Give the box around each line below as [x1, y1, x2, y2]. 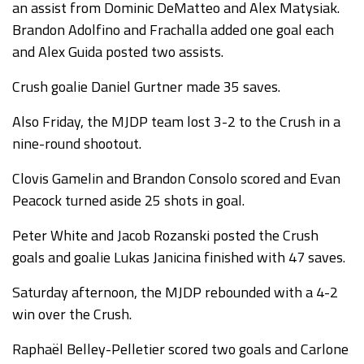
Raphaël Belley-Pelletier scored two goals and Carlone [12, 338, 349, 360]
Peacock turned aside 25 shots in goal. [12, 189, 245, 211]
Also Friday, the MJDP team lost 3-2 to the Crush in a [12, 110, 340, 132]
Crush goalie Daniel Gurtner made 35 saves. [12, 76, 280, 97]
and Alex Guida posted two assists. [12, 41, 223, 63]
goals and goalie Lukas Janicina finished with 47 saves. [12, 246, 345, 268]
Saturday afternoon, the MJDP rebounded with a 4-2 [12, 281, 338, 303]
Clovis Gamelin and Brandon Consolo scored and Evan [12, 167, 340, 189]
